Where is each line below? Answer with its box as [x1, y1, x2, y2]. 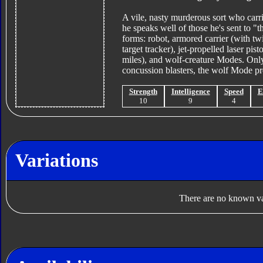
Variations [15, 149, 98, 171]
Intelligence [171, 87, 210, 96]
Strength [129, 87, 157, 96]
